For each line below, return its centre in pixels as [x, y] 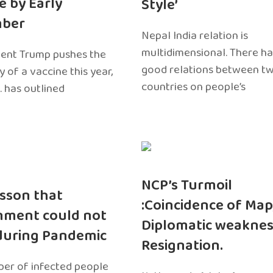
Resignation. [182, 246]
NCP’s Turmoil [186, 186]
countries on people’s [193, 87]
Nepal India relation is [194, 36]
